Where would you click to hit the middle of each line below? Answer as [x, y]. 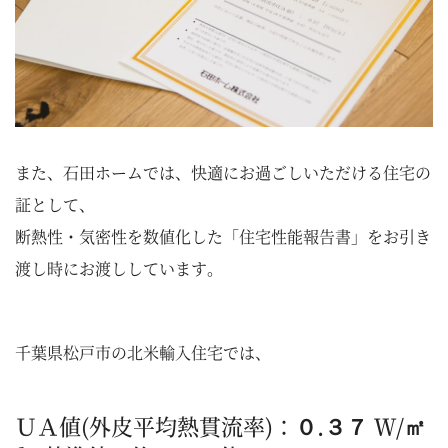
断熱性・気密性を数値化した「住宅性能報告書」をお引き [223, 237]
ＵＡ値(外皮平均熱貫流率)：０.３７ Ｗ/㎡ [220, 426]
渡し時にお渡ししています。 [119, 269]
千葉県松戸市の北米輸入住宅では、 [143, 353]
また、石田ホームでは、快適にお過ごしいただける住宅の [223, 173]
